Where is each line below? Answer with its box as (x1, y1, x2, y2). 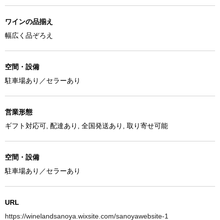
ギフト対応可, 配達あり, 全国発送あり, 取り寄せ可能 (5, 121, 168, 130)
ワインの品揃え (5, 17, 53, 26)
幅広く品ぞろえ (5, 31, 53, 39)
